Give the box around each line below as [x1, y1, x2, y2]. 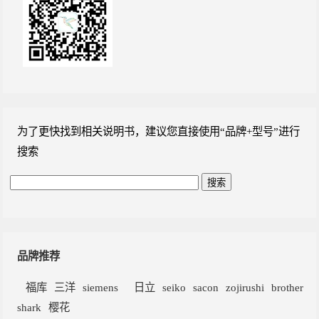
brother [271, 281, 304, 293]
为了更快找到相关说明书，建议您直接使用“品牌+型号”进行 [17, 125, 300, 138]
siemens [83, 281, 119, 293]
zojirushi [226, 281, 265, 293]
